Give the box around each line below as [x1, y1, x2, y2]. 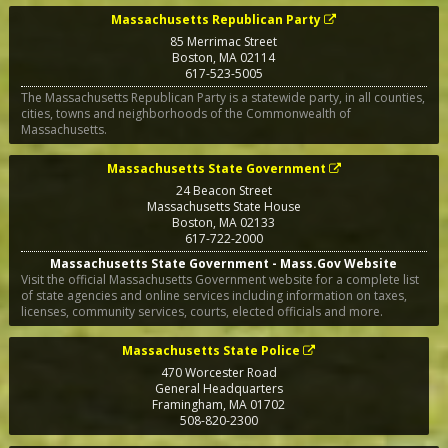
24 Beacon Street [175, 182, 272, 200]
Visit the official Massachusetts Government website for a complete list [20, 270, 419, 288]
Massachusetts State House [146, 198, 301, 216]
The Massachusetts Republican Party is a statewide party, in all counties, [20, 89, 425, 107]
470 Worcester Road [160, 363, 277, 381]
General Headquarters [154, 379, 283, 397]
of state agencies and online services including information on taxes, [20, 286, 407, 304]
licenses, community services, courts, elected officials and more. [20, 302, 383, 320]
